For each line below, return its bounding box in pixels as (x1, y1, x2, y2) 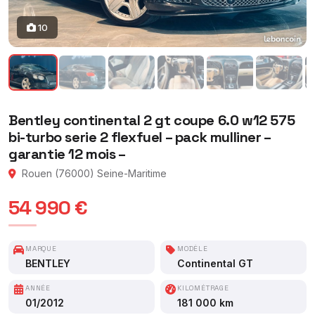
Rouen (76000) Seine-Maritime (19, 167, 167, 179)
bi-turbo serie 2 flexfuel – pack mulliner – (8, 127, 271, 146)
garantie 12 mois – (8, 144, 126, 163)
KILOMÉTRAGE (177, 283, 229, 292)
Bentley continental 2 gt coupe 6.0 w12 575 (8, 110, 295, 129)
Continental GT (177, 257, 253, 269)
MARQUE (25, 243, 57, 253)
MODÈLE (177, 243, 208, 253)
